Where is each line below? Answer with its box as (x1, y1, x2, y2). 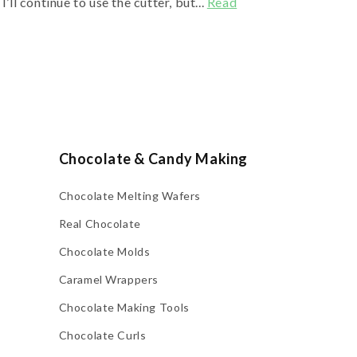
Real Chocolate (58, 216, 141, 230)
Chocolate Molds (58, 244, 151, 258)
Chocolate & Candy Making (58, 149, 248, 167)
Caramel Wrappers (58, 272, 159, 286)
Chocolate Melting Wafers (58, 188, 201, 202)
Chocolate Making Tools (58, 300, 190, 314)
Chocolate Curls (58, 328, 147, 342)
